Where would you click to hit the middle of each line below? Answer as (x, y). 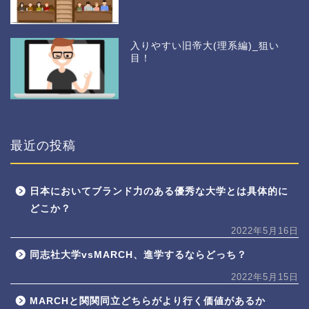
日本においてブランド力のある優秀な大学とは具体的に (159, 191)
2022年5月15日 (265, 277)
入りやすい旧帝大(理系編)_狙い (205, 46)
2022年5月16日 (265, 230)
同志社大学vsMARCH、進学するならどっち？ (138, 255)
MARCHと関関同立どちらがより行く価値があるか (148, 301)
